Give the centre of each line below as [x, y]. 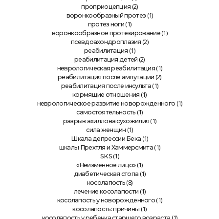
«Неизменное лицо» [106, 165]
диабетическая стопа [106, 174]
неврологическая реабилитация [106, 68]
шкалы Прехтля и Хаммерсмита [106, 147]
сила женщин [106, 130]
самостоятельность [106, 112]
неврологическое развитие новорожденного [106, 103]
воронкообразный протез [106, 15]
